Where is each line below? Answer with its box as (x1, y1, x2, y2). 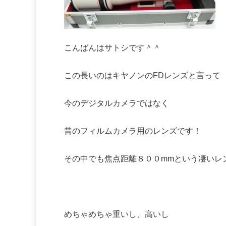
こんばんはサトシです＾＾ (64, 43, 161, 52)
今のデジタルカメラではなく (64, 99, 169, 108)
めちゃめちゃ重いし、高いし (64, 210, 169, 219)
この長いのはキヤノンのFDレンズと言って (64, 71, 220, 80)
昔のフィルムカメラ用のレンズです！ (64, 127, 201, 136)
